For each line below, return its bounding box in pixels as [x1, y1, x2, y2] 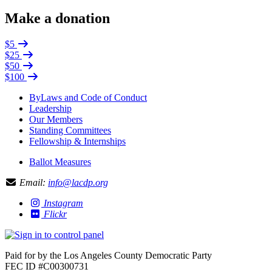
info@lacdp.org [48, 177, 108, 188]
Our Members [29, 114, 83, 124]
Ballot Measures [29, 157, 91, 167]
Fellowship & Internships [29, 136, 126, 146]
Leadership [29, 103, 72, 114]
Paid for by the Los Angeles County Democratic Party [5, 250, 212, 260]
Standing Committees [29, 125, 111, 135]
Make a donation [5, 10, 110, 27]
